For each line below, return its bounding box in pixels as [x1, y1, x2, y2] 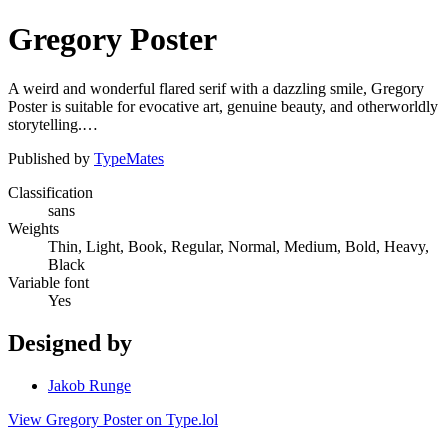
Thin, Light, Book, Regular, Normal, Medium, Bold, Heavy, [48, 237, 429, 255]
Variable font [8, 273, 89, 291]
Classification [8, 183, 93, 201]
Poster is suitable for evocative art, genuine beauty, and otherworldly [8, 97, 438, 115]
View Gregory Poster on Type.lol [8, 410, 218, 428]
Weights [8, 219, 59, 237]
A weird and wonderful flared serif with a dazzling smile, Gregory [8, 79, 424, 97]
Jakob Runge [48, 376, 131, 394]
